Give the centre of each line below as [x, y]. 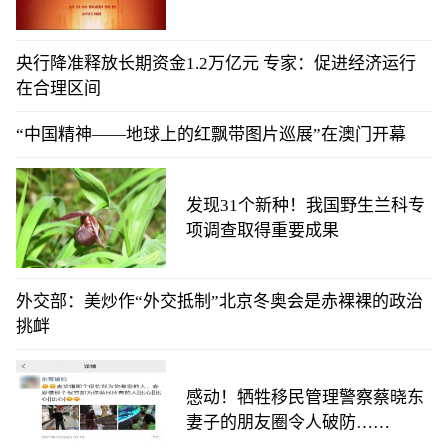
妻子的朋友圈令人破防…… [288, 422]
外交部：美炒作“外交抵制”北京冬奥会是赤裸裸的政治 [219, 301]
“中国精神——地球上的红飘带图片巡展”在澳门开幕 [211, 134]
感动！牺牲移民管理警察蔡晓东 [305, 397]
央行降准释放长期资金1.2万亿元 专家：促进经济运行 [216, 63]
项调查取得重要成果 [262, 230]
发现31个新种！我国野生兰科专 [305, 205]
